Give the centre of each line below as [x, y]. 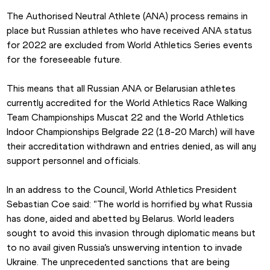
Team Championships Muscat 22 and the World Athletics [126, 118]
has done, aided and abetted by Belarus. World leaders [121, 219]
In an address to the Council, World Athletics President [122, 190]
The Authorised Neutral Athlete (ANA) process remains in [127, 16]
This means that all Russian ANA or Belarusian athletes [121, 89]
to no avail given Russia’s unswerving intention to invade [125, 248]
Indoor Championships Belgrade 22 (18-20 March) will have [131, 132]
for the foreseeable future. [64, 60]
